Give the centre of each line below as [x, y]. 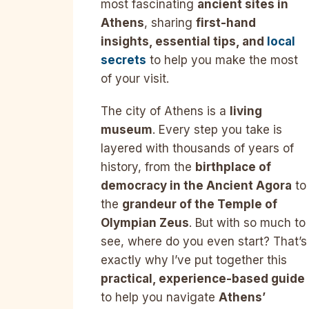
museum [127, 129]
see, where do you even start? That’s [204, 241]
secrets [123, 60]
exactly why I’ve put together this [194, 260]
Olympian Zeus [145, 222]
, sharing [170, 22]
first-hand [226, 22]
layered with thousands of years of [197, 148]
